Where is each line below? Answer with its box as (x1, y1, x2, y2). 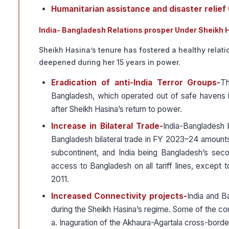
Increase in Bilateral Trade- (51, 121, 163, 131)
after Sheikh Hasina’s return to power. (51, 104, 182, 114)
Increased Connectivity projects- (51, 191, 187, 201)
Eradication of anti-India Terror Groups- (51, 78, 221, 88)
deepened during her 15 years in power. (39, 58, 180, 67)
